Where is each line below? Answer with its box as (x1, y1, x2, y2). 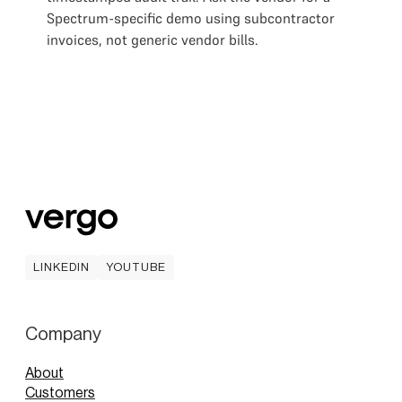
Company (25, 325, 101, 344)
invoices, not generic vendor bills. (47, 31, 258, 48)
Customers (25, 385, 95, 400)
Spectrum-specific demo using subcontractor (47, 9, 335, 27)
